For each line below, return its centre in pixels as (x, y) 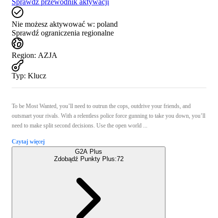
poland (107, 24)
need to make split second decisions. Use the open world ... (80, 125)
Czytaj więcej (28, 141)
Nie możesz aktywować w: (53, 24)
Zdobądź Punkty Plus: (85, 159)
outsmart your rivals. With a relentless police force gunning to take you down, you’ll (109, 116)
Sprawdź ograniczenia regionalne (63, 33)
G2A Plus (89, 151)
